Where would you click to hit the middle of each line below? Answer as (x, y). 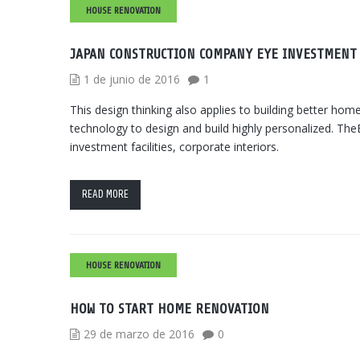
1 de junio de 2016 (132, 79)
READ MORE (105, 194)
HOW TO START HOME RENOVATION (170, 309)
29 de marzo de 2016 (139, 334)
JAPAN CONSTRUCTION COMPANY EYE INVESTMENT (213, 54)
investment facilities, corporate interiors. (174, 147)
